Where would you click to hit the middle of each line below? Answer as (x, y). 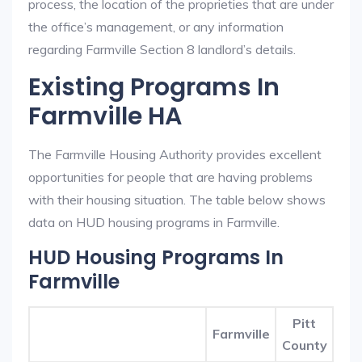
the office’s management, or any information (156, 27)
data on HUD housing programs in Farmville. (154, 222)
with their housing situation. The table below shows (177, 200)
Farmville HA (105, 116)
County (304, 345)
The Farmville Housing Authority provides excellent (175, 154)
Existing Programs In (154, 87)
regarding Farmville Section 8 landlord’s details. (162, 49)
